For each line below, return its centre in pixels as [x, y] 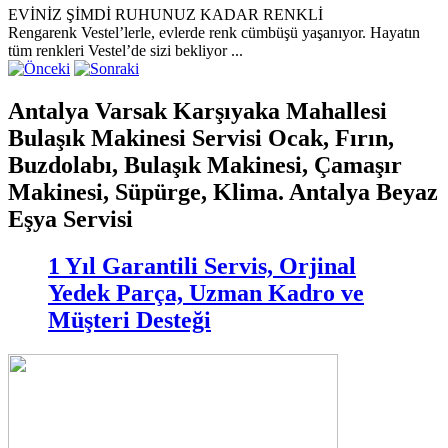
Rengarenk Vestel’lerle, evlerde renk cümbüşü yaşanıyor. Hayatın [214, 33]
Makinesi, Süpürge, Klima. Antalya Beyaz [223, 192]
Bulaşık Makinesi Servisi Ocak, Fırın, [201, 138]
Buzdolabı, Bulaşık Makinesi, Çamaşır [205, 165]
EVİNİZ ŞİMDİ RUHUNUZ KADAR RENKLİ [165, 15]
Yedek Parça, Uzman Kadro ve [206, 293]
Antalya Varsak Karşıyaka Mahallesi [197, 111]
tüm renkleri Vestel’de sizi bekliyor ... [125, 51]
